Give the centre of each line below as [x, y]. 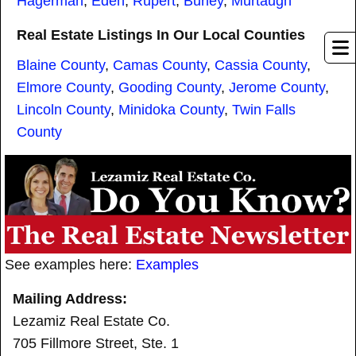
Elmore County [64, 87]
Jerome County [277, 87]
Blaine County [61, 65]
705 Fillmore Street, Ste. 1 [96, 344]
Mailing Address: [70, 299]
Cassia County [261, 65]
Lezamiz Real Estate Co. [91, 321]
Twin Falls [264, 109]
